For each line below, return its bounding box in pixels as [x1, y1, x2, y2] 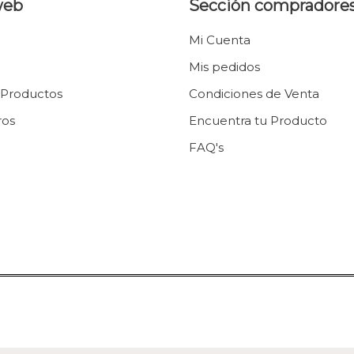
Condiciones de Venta [189, 86, 319, 101]
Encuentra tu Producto [189, 113, 327, 128]
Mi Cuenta [189, 32, 250, 47]
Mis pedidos [189, 59, 260, 74]
